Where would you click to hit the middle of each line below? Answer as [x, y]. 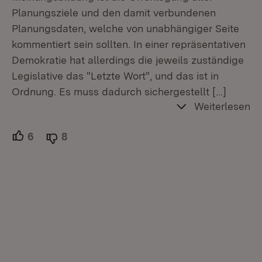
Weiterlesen [222, 106]
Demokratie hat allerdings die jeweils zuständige [128, 60]
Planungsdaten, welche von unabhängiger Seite [125, 29]
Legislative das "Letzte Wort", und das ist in [115, 76]
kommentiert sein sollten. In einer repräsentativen [129, 44]
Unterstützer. [64, 136]
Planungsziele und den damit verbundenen [114, 13]
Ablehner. [90, 136]
